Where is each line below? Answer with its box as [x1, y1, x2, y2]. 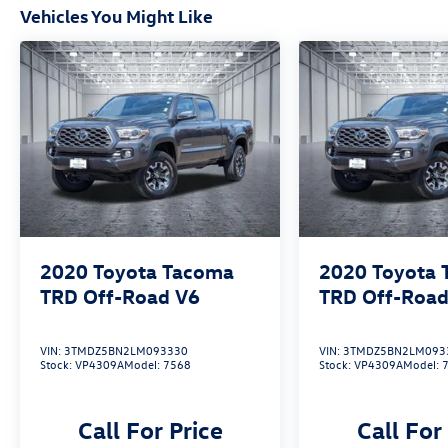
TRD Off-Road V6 [40, 282, 200, 308]
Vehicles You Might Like [20, 4, 213, 28]
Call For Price [77, 413, 223, 444]
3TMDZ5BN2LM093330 [64, 341, 188, 358]
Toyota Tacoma [93, 257, 234, 283]
